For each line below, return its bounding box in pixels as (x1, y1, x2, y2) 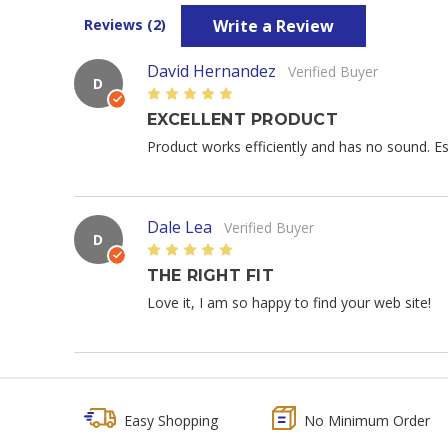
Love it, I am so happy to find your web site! (146, 292, 431, 312)
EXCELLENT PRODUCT (146, 109, 338, 129)
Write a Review (212, 14, 334, 37)
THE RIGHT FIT (146, 265, 274, 285)
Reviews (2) (84, 15, 170, 35)
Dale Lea (146, 215, 212, 238)
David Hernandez (146, 59, 276, 82)
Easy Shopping (124, 410, 218, 430)
